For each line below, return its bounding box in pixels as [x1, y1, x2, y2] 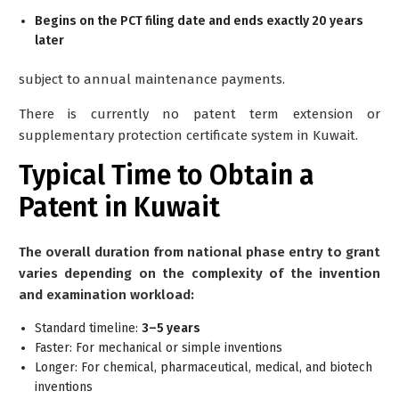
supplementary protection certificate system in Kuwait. [19, 126, 358, 143]
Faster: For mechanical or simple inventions [35, 339, 282, 355]
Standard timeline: [35, 320, 142, 336]
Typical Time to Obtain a [19, 159, 314, 191]
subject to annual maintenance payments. [19, 70, 285, 87]
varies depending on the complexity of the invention [19, 265, 380, 281]
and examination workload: [19, 286, 194, 303]
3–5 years [142, 320, 200, 336]
